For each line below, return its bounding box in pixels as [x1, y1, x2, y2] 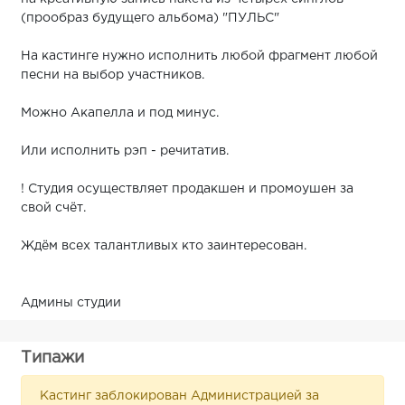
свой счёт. [21, 202, 86, 213]
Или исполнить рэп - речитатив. [21, 145, 229, 156]
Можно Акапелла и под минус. [21, 107, 219, 118]
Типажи [21, 350, 84, 365]
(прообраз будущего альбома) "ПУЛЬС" [21, 12, 279, 24]
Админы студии [21, 297, 121, 308]
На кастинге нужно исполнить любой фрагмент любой [21, 50, 378, 61]
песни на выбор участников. [21, 69, 204, 80]
